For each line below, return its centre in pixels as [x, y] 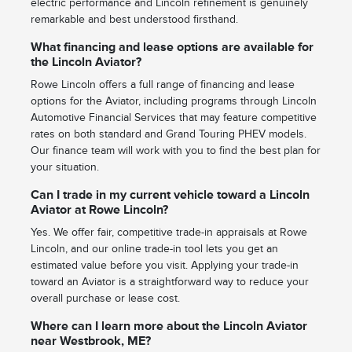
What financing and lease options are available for [172, 48]
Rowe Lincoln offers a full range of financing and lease [162, 85]
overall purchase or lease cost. [105, 299]
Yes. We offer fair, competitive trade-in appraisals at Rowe [169, 233]
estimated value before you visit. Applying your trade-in [164, 266]
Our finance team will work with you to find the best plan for [175, 151]
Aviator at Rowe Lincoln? [99, 210]
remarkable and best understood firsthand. [134, 20]
